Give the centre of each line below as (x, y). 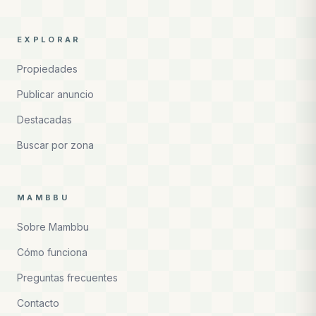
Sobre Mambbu (53, 227)
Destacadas (44, 120)
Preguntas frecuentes (67, 278)
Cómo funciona (52, 252)
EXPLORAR (49, 39)
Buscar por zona (55, 145)
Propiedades (47, 69)
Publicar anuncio (55, 94)
